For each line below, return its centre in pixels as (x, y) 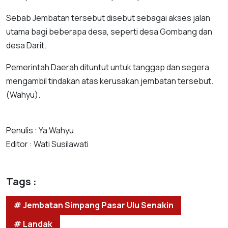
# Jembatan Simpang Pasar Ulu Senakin (94, 205)
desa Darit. (26, 45)
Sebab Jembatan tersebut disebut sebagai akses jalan (108, 18)
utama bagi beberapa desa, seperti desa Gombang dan (109, 32)
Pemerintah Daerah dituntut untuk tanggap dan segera (108, 67)
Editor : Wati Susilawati (47, 144)
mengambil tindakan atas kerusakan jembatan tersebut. (110, 81)
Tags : (21, 181)
